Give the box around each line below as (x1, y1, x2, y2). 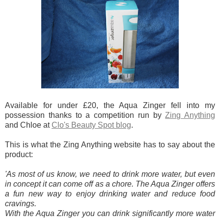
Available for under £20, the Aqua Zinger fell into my (5, 101, 215, 110)
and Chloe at (5, 120, 52, 129)
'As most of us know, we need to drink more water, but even (5, 169, 215, 178)
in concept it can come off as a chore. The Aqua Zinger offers (5, 179, 215, 188)
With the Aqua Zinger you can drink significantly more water (5, 209, 215, 218)
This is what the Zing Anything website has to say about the (5, 140, 215, 149)
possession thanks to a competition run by (5, 110, 165, 119)
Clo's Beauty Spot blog (52, 120, 131, 129)
